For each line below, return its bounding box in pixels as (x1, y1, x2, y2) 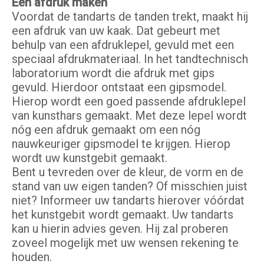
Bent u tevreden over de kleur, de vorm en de (12, 165, 243, 180)
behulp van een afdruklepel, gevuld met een (12, 38, 234, 52)
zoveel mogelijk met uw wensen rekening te (12, 236, 239, 250)
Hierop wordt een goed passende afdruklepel (12, 94, 246, 109)
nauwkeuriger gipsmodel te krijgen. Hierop (12, 137, 230, 151)
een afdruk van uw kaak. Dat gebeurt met (12, 24, 220, 38)
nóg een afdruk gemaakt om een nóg (12, 123, 200, 137)
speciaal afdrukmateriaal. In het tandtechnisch (12, 52, 248, 67)
